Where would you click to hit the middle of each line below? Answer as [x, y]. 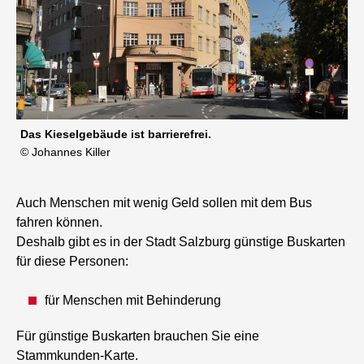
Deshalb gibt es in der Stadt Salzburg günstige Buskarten [181, 242]
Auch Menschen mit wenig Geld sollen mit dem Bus [165, 203]
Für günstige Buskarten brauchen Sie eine [138, 336]
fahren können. [60, 223]
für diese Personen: [73, 262]
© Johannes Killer [66, 152]
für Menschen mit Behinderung [133, 301]
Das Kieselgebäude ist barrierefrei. [116, 134]
